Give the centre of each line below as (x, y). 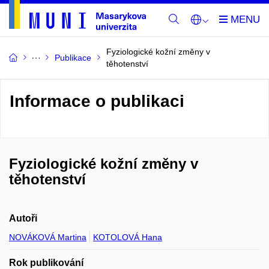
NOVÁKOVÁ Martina (48, 237)
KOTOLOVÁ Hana (128, 237)
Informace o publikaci (97, 101)
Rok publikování (46, 263)
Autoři (23, 218)
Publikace (73, 58)
